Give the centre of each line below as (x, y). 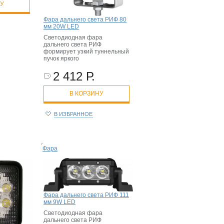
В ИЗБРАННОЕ (73, 114)
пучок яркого (61, 59)
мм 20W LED (61, 27)
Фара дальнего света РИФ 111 (86, 195)
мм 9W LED (59, 202)
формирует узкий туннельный (86, 52)
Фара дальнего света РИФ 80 (85, 20)
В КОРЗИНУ (86, 94)
